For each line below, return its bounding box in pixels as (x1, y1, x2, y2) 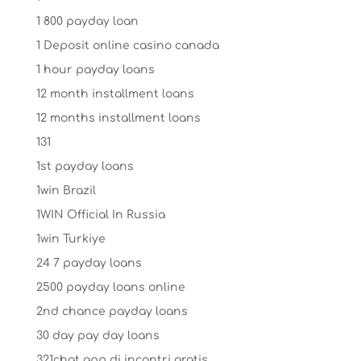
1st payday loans (35, 160, 134, 172)
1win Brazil (35, 184, 96, 197)
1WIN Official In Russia (35, 208, 165, 221)
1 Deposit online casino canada (35, 39, 219, 52)
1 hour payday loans (35, 63, 155, 76)
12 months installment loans (35, 111, 201, 124)
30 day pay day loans (35, 329, 160, 342)
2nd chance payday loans (35, 305, 188, 317)
